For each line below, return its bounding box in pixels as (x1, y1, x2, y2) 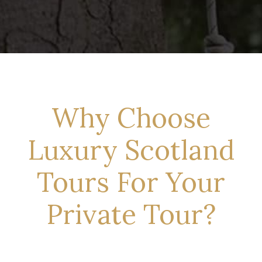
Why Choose (51, 100, 211, 135)
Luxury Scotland (27, 132, 235, 167)
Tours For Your (37, 164, 225, 199)
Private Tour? (46, 196, 216, 232)
